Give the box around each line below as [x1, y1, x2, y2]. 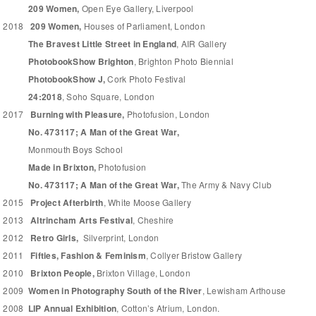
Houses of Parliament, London [83, 19, 205, 32]
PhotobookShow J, [28, 72, 106, 85]
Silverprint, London [78, 231, 159, 243]
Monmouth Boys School [3, 142, 123, 155]
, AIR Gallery [176, 37, 227, 49]
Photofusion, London [126, 107, 210, 120]
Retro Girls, [30, 231, 79, 244]
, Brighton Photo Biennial [133, 54, 233, 67]
